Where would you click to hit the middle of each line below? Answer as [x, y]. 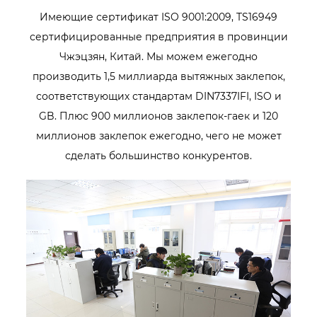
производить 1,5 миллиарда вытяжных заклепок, [158, 77]
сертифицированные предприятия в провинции [158, 37]
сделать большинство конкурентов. [158, 156]
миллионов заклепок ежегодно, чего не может [158, 136]
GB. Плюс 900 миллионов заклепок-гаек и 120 [158, 116]
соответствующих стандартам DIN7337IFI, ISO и [158, 97]
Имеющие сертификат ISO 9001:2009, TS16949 [158, 17]
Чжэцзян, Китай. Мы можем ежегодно [158, 57]
